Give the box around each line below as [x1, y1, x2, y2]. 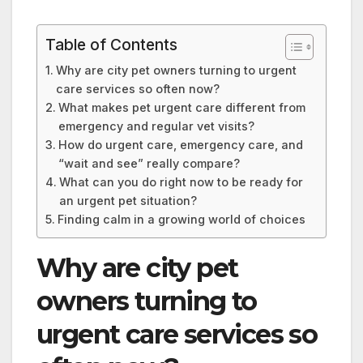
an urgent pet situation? [58, 194, 197, 208]
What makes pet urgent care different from [58, 100, 305, 115]
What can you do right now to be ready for [58, 175, 303, 190]
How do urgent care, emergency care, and [58, 138, 303, 152]
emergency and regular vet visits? [58, 119, 254, 134]
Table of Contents [45, 35, 177, 55]
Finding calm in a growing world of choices [57, 212, 305, 227]
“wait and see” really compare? [58, 156, 240, 171]
